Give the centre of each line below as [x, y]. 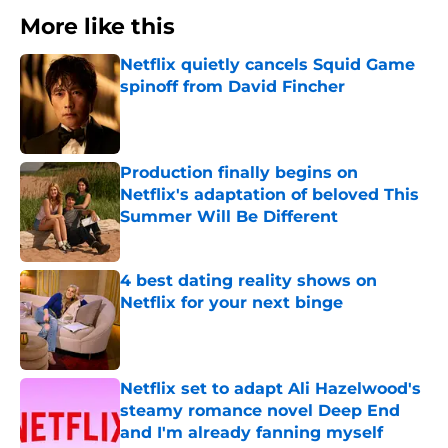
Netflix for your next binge [231, 303]
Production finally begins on [239, 173]
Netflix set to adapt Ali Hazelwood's [270, 389]
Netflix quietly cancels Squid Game [267, 65]
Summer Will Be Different [229, 217]
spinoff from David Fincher [232, 87]
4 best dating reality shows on [248, 281]
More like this [97, 27]
